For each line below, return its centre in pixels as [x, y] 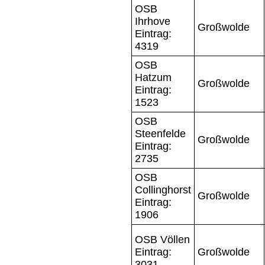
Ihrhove [153, 21]
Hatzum [153, 77]
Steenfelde [160, 133]
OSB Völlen [162, 239]
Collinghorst [163, 190]
